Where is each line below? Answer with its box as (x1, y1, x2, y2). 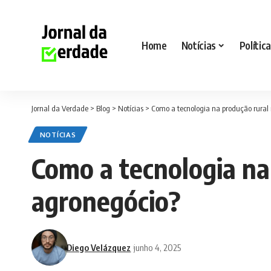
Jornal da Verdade (31, 103, 88, 113)
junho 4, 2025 (134, 241, 181, 253)
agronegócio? (31, 184, 181, 218)
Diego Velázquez (67, 241, 131, 253)
